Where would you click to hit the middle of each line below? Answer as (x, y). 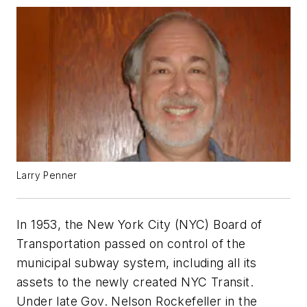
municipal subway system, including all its (137, 262)
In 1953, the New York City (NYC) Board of (139, 224)
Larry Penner (47, 175)
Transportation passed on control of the (131, 243)
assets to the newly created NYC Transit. (135, 282)
